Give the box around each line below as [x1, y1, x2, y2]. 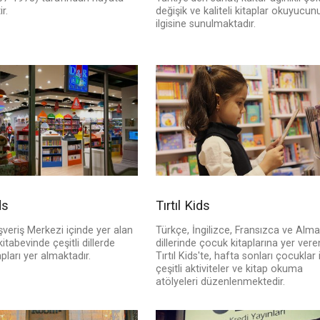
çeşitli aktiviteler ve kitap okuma [155, 263, 303, 276]
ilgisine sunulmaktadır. [155, 18, 256, 31]
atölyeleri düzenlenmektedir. [155, 276, 285, 289]
